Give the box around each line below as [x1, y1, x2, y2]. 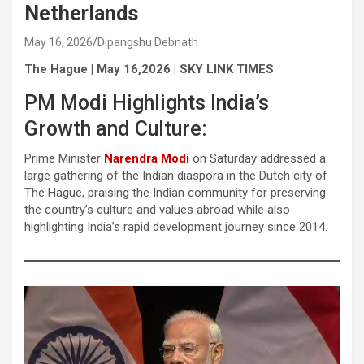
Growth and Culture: [24, 116, 207, 141]
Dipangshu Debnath [97, 35, 198, 49]
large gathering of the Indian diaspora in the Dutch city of [24, 167, 327, 183]
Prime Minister [24, 150, 104, 166]
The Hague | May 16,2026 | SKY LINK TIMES [24, 61, 274, 76]
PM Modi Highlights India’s [24, 90, 269, 115]
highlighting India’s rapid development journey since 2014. [24, 219, 327, 234]
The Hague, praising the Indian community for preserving [24, 184, 326, 200]
